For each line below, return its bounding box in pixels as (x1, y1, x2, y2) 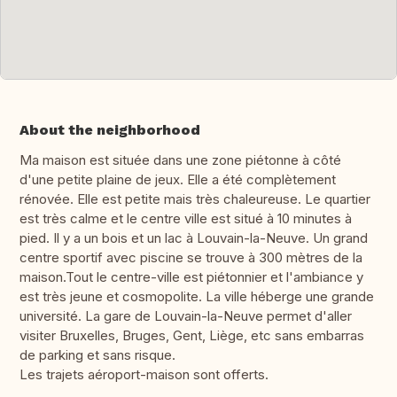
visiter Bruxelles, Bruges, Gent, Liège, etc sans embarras (19, 327, 364, 345)
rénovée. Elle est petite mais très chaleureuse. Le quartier (19, 191, 370, 208)
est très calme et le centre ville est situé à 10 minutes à (19, 210, 352, 228)
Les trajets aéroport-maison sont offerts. (19, 366, 269, 384)
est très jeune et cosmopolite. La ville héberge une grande (19, 288, 374, 306)
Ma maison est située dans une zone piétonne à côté (19, 152, 341, 169)
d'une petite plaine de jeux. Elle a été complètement (19, 171, 336, 189)
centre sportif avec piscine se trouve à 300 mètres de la (19, 249, 362, 267)
